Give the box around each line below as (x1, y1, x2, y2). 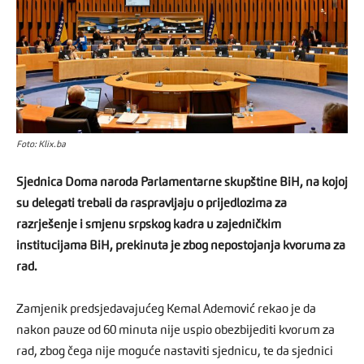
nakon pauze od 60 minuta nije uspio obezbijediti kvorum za (16, 324, 335, 337)
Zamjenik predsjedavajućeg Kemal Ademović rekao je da (16, 303, 316, 316)
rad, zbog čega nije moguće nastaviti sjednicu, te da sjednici (16, 345, 333, 358)
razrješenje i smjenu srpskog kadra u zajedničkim (16, 219, 281, 232)
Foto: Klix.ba (16, 140, 66, 149)
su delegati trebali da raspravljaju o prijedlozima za (16, 197, 287, 210)
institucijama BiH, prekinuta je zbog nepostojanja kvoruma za (16, 240, 345, 253)
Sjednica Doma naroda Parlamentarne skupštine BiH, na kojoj (16, 176, 348, 189)
